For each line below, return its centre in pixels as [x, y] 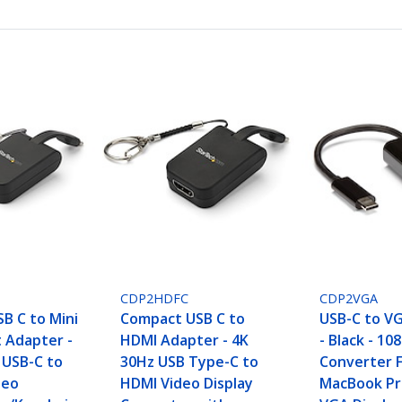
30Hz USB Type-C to [190, 362]
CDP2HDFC [155, 299]
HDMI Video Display [187, 384]
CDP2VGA [349, 299]
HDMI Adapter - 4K [185, 341]
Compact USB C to [183, 319]
